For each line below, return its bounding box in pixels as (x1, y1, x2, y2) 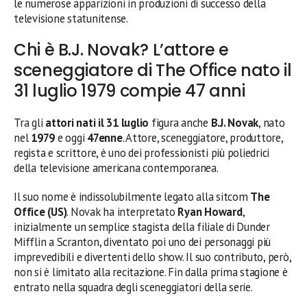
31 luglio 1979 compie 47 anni (14, 79, 245, 102)
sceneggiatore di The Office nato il (14, 58, 292, 82)
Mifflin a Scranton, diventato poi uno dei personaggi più (14, 234, 271, 249)
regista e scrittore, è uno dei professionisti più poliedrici (14, 145, 270, 160)
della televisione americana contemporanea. (14, 160, 219, 175)
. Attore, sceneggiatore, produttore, (122, 130, 283, 145)
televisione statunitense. (14, 10, 128, 26)
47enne (87, 130, 123, 145)
